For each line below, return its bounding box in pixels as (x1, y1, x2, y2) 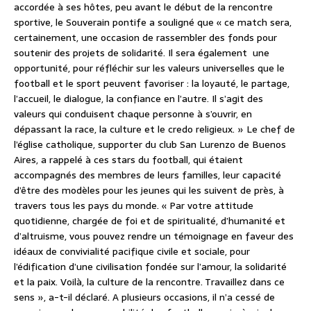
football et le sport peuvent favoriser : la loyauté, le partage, (14, 75, 289, 91)
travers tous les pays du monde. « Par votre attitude (14, 197, 253, 213)
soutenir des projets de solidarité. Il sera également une (14, 44, 269, 60)
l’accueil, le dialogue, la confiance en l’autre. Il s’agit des (14, 90, 263, 106)
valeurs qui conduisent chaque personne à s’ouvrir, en (14, 106, 252, 121)
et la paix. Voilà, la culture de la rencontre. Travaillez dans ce (14, 274, 285, 289)
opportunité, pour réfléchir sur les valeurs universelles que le (14, 60, 285, 76)
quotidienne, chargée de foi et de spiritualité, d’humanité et (14, 212, 285, 228)
